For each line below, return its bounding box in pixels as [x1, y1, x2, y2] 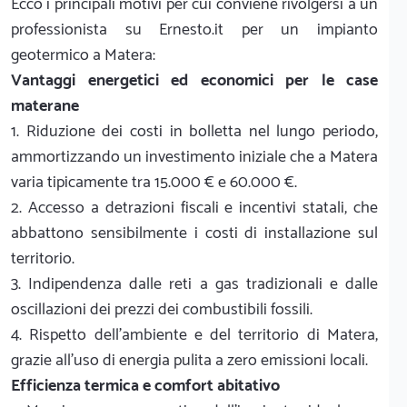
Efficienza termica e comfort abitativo [11, 372, 280, 400]
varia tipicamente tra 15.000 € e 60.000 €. [11, 168, 297, 196]
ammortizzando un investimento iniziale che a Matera [11, 143, 378, 171]
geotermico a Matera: [11, 41, 155, 69]
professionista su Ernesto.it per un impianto [11, 15, 378, 44]
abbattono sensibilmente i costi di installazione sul [11, 219, 378, 247]
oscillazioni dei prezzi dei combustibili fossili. [11, 295, 313, 323]
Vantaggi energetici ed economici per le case [11, 66, 378, 94]
